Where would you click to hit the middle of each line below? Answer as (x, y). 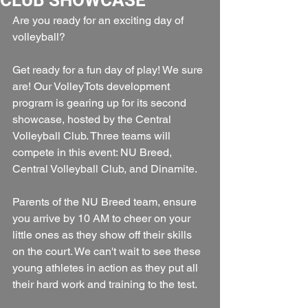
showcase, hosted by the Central (93, 119)
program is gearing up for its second (101, 102)
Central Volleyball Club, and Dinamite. (105, 168)
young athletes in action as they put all (107, 267)
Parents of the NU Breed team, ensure (106, 201)
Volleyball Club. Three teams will (93, 135)
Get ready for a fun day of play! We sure (109, 69)
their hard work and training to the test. (105, 284)
